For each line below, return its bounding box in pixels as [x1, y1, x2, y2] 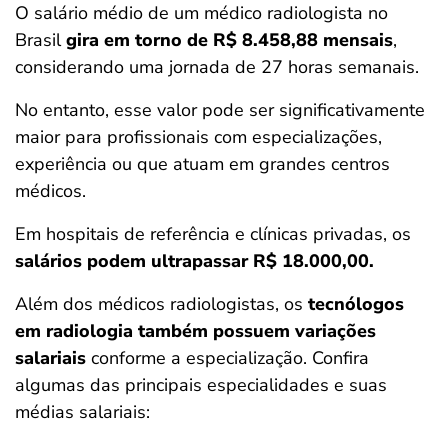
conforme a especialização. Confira [86, 346, 369, 370]
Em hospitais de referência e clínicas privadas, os [15, 222, 411, 246]
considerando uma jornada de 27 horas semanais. [15, 55, 424, 79]
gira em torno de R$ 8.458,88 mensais [66, 28, 393, 52]
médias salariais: [15, 400, 150, 424]
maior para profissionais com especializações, [15, 125, 382, 149]
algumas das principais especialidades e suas [15, 373, 392, 397]
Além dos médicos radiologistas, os [15, 292, 308, 316]
